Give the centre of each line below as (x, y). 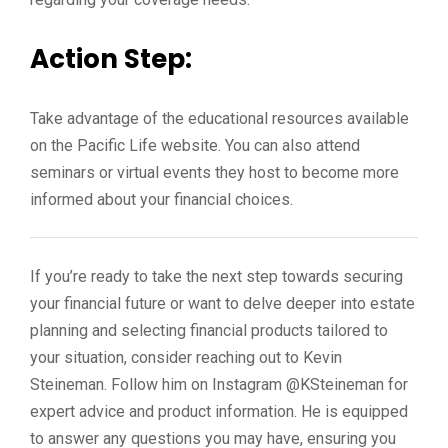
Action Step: (111, 59)
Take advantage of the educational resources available (219, 118)
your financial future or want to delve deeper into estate (222, 303)
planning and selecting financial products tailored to (209, 330)
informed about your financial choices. (161, 199)
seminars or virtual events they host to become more (214, 172)
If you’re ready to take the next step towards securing (216, 276)
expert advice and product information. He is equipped (219, 411)
